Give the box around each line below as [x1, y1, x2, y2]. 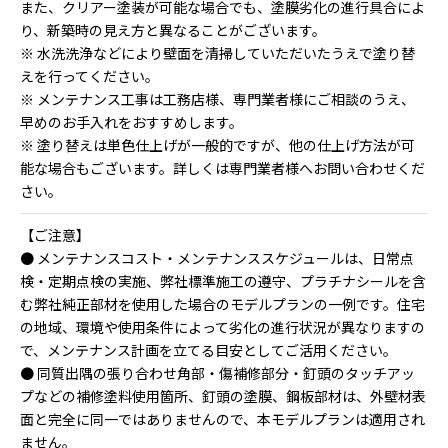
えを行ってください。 [20, 65, 159, 86]
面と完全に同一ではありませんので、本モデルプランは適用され [20, 408, 425, 429]
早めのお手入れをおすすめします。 [20, 111, 243, 132]
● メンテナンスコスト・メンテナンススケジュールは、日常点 [20, 247, 414, 268]
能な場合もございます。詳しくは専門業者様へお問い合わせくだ [20, 157, 425, 178]
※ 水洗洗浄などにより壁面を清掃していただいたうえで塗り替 [20, 42, 415, 63]
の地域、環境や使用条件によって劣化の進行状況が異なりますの [20, 316, 425, 337]
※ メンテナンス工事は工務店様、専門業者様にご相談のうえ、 [20, 88, 415, 109]
